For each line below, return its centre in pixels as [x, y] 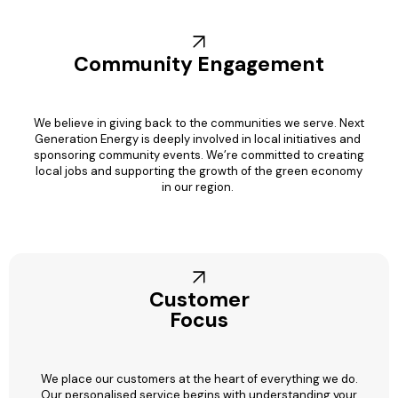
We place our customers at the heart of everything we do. [199, 378]
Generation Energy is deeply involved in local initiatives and [199, 139]
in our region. [199, 187]
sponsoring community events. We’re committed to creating [199, 155]
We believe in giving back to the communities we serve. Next [199, 123]
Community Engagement [199, 64]
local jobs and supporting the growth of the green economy [199, 171]
